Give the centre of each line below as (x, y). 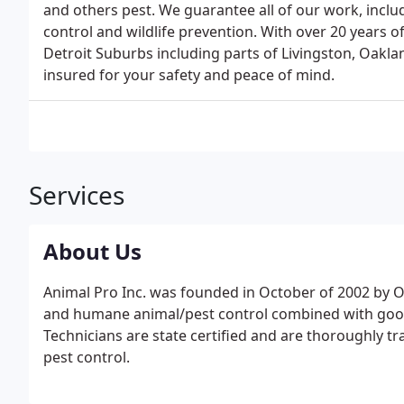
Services (77, 195)
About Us (92, 251)
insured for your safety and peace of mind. (189, 75)
